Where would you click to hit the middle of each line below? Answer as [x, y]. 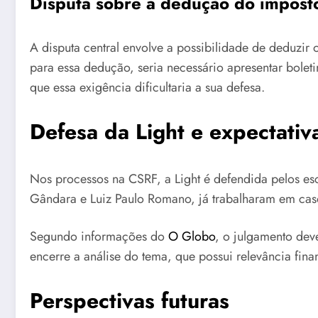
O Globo [192, 237]
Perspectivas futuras [130, 300]
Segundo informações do [99, 237]
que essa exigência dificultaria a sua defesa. [147, 88]
